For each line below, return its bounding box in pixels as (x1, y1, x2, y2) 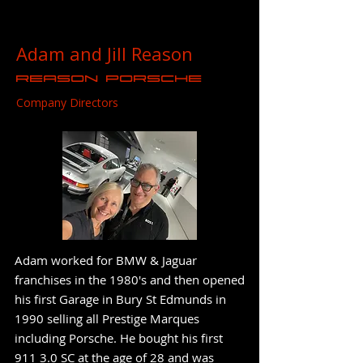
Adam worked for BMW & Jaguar (15, 252, 197, 268)
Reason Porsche (16, 73, 203, 84)
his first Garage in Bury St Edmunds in (15, 291, 226, 307)
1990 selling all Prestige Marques (15, 310, 199, 327)
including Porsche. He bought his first (15, 330, 223, 346)
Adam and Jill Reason (16, 41, 193, 66)
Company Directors (16, 95, 118, 110)
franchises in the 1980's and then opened (15, 271, 245, 288)
